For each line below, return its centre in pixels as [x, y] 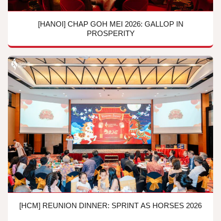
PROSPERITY [110, 33]
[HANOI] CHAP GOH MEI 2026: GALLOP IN [110, 24]
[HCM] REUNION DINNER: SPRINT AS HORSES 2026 [110, 205]
